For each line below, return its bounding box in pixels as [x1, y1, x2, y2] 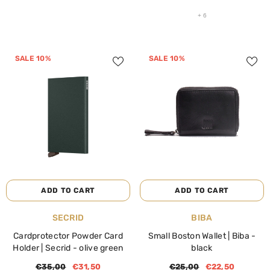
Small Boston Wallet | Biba [148, 231, 252, 241]
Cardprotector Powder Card [13, 231, 123, 241]
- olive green [72, 243, 124, 253]
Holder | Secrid [13, 243, 73, 253]
